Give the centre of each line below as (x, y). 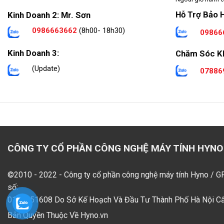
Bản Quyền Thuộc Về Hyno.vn (58, 215)
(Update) (46, 69)
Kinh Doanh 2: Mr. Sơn (49, 15)
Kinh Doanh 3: (33, 53)
